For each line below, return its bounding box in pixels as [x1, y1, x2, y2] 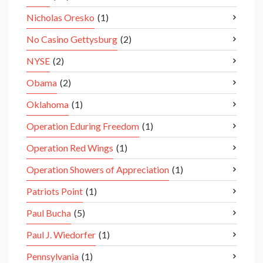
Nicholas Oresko [26, 12, 95, 23]
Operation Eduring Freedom [26, 120, 139, 132]
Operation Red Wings [26, 142, 113, 154]
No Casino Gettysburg [26, 33, 117, 45]
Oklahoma [26, 99, 69, 110]
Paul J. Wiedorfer [26, 229, 96, 241]
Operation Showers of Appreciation [26, 164, 169, 176]
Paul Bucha [26, 207, 71, 219]
